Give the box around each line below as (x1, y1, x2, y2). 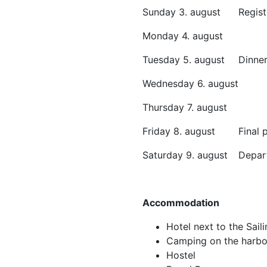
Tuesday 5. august (142, 53, 225, 66)
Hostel (166, 249, 195, 261)
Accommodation (142, 196, 219, 209)
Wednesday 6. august (142, 77, 238, 89)
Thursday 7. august (142, 101, 227, 113)
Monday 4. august (142, 29, 223, 42)
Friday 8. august (142, 125, 215, 137)
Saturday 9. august (142, 148, 228, 161)
